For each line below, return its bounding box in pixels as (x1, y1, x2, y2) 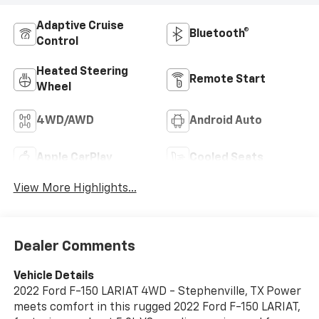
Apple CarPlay (36, 152, 113, 164)
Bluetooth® (189, 28, 249, 40)
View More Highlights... (13, 182, 137, 194)
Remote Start (189, 73, 266, 85)
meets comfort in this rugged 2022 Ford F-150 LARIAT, (13, 302, 300, 314)
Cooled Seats (189, 152, 263, 164)
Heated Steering (36, 66, 128, 78)
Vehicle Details (13, 271, 94, 283)
